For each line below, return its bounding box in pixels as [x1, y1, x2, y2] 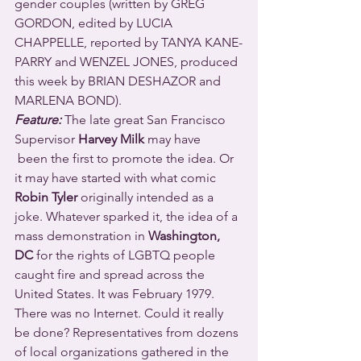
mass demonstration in [15, 227, 148, 243]
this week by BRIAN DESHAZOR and [15, 73, 224, 89]
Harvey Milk [78, 131, 144, 147]
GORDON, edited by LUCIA [15, 15, 176, 31]
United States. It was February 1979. [15, 285, 218, 301]
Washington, [148, 227, 223, 243]
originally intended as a [77, 189, 217, 205]
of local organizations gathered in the [15, 343, 232, 359]
